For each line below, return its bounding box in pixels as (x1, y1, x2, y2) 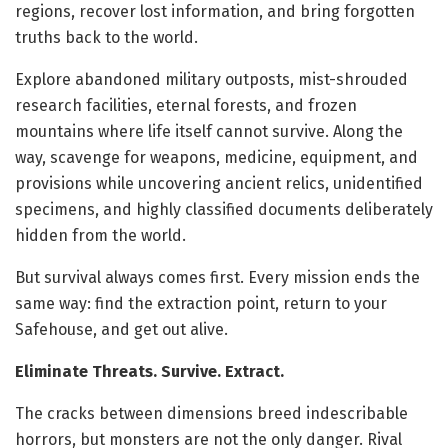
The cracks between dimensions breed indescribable (15, 403, 408, 423)
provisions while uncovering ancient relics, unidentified (15, 173, 423, 193)
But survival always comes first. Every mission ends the (15, 267, 420, 287)
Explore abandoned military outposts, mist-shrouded (15, 69, 408, 89)
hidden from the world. (15, 225, 186, 245)
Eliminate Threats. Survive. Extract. (15, 361, 284, 381)
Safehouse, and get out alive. (15, 319, 228, 339)
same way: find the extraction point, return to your (15, 293, 387, 313)
